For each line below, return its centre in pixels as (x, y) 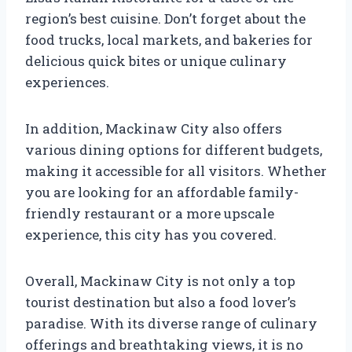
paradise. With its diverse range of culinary (171, 323)
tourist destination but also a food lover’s (161, 302)
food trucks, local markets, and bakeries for (169, 39)
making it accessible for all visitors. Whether (176, 170)
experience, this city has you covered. (151, 234)
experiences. (67, 82)
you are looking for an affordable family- (162, 192)
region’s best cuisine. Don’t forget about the (165, 18)
